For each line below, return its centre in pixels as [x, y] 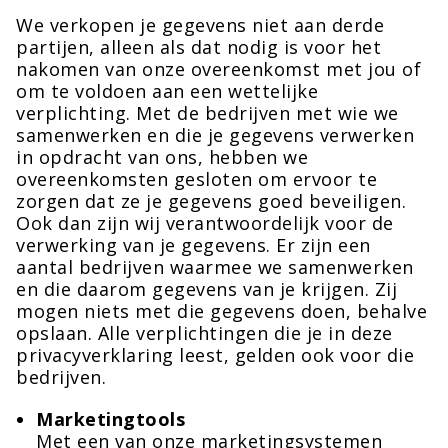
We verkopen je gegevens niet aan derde [200, 25]
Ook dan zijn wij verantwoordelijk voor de [205, 223]
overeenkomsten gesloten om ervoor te [196, 179]
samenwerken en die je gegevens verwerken [215, 135]
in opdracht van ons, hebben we [162, 157]
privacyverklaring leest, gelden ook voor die [215, 355]
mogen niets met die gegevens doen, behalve [221, 311]
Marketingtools [110, 419]
